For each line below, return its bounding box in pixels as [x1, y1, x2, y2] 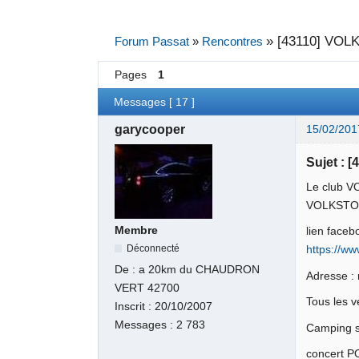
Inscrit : [115, 301, 155, 313]
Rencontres [201, 34, 263, 48]
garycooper [115, 123, 186, 137]
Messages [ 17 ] [114, 95, 196, 108]
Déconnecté [127, 243, 180, 254]
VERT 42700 [115, 282, 180, 295]
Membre [115, 224, 159, 236]
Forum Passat [114, 34, 189, 48]
